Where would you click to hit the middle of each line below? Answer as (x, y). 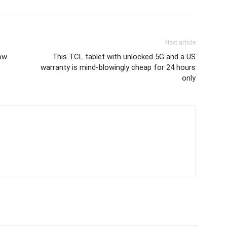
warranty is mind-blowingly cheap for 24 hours (118, 67)
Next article (180, 43)
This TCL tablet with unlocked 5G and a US (124, 57)
